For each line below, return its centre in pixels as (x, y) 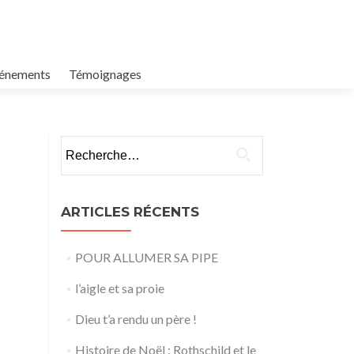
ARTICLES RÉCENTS (130, 212)
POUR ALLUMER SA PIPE (146, 257)
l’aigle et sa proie (119, 288)
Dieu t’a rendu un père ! (136, 319)
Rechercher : (94, 145)
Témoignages (105, 74)
